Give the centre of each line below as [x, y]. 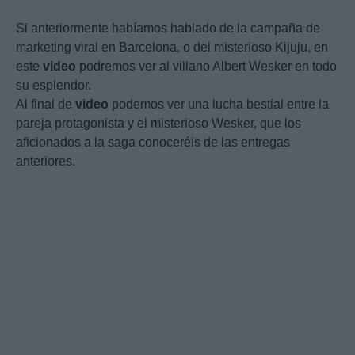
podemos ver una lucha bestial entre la [219, 105]
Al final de [46, 105]
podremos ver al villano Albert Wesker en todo [206, 67]
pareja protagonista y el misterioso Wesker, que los [158, 124]
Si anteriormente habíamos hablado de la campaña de [168, 29]
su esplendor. [53, 86]
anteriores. [46, 162]
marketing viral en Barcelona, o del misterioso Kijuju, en [172, 48]
